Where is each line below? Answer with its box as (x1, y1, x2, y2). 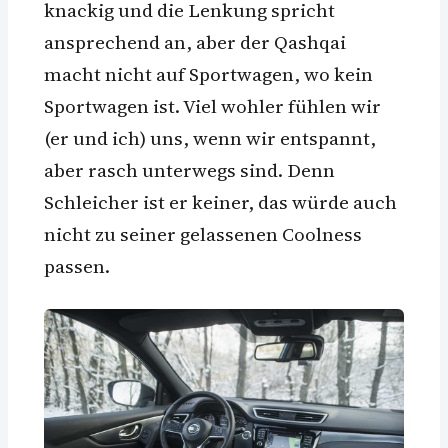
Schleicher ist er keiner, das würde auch (44, 188, 397, 215)
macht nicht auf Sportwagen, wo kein (44, 60, 373, 87)
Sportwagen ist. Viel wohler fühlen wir (44, 92, 381, 119)
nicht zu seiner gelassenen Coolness (44, 220, 362, 247)
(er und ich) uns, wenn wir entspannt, (44, 124, 376, 151)
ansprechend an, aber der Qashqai (44, 28, 346, 55)
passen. (44, 252, 110, 279)
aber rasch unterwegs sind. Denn (44, 156, 335, 183)
